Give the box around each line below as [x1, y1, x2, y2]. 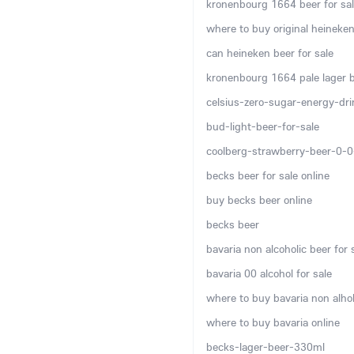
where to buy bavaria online [206, 315, 340, 330]
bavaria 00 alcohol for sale [206, 266, 332, 281]
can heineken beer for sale [206, 46, 333, 60]
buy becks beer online [206, 193, 312, 207]
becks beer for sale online [206, 168, 330, 183]
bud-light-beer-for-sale [206, 119, 319, 134]
